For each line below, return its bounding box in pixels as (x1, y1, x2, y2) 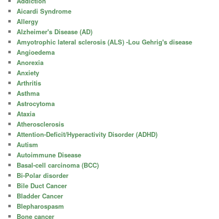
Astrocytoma (17, 98, 55, 108)
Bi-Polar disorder (17, 170, 69, 180)
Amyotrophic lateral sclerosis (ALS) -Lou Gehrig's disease (17, 37, 193, 46)
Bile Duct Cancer (17, 180, 67, 190)
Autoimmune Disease (17, 150, 82, 159)
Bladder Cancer (17, 191, 64, 200)
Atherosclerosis (17, 119, 65, 129)
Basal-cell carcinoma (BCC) (17, 160, 99, 170)
